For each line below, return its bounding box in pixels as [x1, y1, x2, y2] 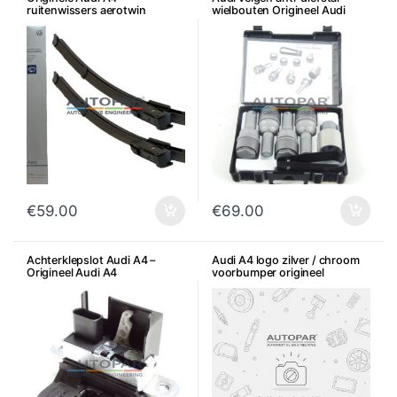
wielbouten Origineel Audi [211, 4, 346, 18]
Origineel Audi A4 [26, 266, 118, 280]
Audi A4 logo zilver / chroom [211, 253, 360, 268]
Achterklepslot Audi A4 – [26, 253, 156, 268]
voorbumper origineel [211, 266, 324, 280]
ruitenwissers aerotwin [26, 4, 146, 18]
